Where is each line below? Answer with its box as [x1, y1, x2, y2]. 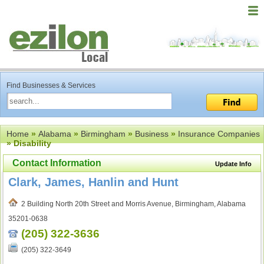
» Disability [6, 138, 51, 148]
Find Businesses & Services [6, 81, 95, 90]
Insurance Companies [178, 129, 260, 138]
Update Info [215, 160, 252, 167]
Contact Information [12, 158, 101, 168]
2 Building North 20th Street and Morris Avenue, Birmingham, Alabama [18, 200, 246, 208]
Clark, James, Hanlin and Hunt [8, 176, 179, 189]
